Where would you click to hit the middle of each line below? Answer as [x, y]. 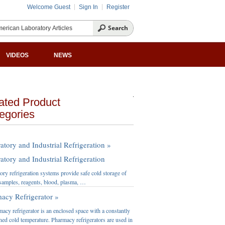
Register [118, 7]
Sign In [88, 7]
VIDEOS [17, 55]
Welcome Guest [49, 7]
